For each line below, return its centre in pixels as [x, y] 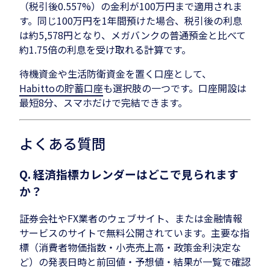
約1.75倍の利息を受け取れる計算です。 [105, 49]
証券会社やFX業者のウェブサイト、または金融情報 [131, 218]
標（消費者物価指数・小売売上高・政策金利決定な [130, 247]
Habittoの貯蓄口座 [61, 88]
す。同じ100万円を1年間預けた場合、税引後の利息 [131, 20]
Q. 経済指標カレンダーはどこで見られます [129, 174]
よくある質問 [63, 143]
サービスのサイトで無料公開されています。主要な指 [134, 233]
